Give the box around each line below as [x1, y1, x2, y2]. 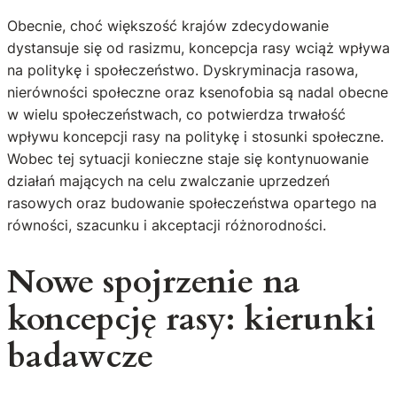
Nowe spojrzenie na [7, 260, 300, 306]
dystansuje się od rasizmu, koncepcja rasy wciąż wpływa [7, 39, 390, 58]
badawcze [7, 334, 153, 380]
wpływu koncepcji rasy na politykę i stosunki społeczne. [7, 128, 384, 146]
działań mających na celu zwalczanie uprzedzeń [7, 172, 330, 191]
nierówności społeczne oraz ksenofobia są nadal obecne [7, 83, 388, 102]
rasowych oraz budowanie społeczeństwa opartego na [7, 194, 377, 213]
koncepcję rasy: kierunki [7, 297, 376, 343]
